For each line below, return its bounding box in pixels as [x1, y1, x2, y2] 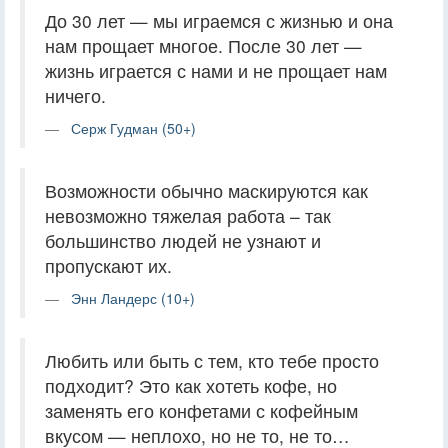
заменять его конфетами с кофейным [45, 397, 358, 423]
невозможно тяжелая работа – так [45, 202, 331, 228]
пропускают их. [45, 252, 172, 278]
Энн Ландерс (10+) [71, 287, 195, 308]
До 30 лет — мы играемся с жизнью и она [45, 7, 393, 33]
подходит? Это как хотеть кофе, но [45, 372, 337, 398]
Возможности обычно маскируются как [45, 177, 368, 203]
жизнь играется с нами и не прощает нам [45, 57, 387, 83]
